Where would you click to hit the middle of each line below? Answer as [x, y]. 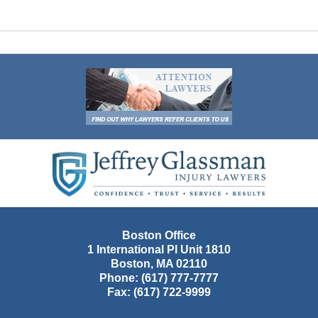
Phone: [120, 278]
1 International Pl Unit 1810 [159, 250]
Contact [178, 148]
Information [186, 165]
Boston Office [159, 236]
